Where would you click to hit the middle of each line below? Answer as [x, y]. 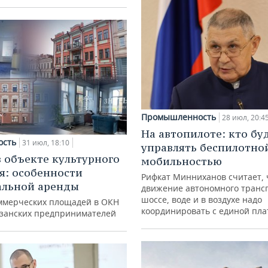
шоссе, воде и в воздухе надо [202, 200]
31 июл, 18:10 [46, 142]
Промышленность [179, 117]
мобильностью [182, 162]
